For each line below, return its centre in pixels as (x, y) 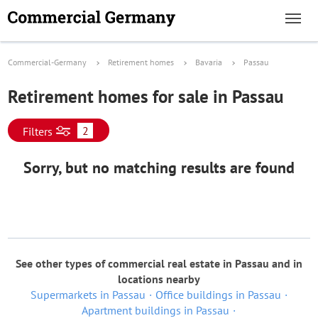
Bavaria (209, 62)
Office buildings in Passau (218, 295)
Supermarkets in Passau (88, 295)
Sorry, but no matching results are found (159, 168)
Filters (38, 131)
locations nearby (159, 279)
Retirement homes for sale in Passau (146, 97)
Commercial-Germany (47, 62)
